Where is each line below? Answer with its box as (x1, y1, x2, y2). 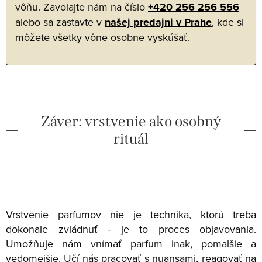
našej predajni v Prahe (105, 15, 212, 30)
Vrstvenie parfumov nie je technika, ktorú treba (6, 206, 256, 222)
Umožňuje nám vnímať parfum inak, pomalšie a (6, 236, 256, 251)
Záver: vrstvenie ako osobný (41, 113, 221, 131)
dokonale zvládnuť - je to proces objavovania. (6, 221, 256, 236)
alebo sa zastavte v (15, 15, 105, 30)
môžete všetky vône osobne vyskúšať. (15, 30, 189, 45)
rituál (113, 130, 149, 149)
